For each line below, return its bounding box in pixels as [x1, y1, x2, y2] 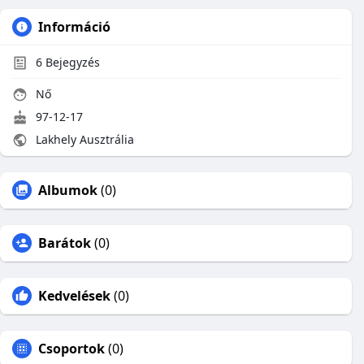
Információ [38, 18, 110, 36]
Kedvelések [38, 287, 110, 305]
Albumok [38, 181, 97, 199]
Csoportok [38, 340, 105, 357]
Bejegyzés [42, 54, 100, 70]
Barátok [38, 234, 91, 252]
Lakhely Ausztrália [32, 132, 134, 147]
